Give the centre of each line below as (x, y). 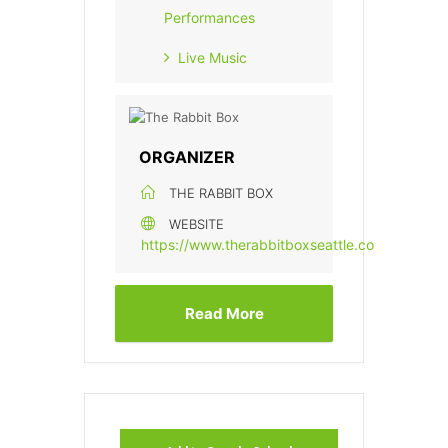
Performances (209, 18)
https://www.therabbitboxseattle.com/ (266, 245)
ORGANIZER (187, 157)
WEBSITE (196, 224)
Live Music (212, 58)
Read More (224, 314)
